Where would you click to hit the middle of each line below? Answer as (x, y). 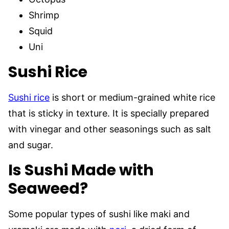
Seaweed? (48, 188)
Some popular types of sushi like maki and (99, 214)
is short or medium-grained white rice (132, 97)
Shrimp (44, 15)
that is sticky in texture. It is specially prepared (109, 113)
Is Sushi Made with (81, 170)
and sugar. (32, 145)
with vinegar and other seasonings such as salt (110, 129)
